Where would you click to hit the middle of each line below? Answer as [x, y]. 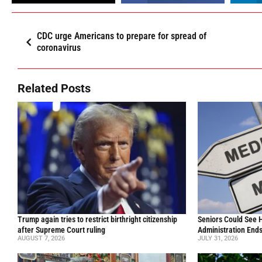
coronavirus [59, 48]
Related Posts [54, 88]
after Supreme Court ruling [61, 230]
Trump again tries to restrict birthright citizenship [97, 220]
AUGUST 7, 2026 [41, 239]
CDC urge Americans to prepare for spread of [122, 36]
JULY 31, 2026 [218, 239]
